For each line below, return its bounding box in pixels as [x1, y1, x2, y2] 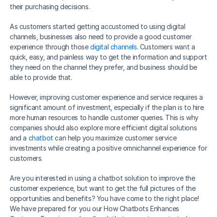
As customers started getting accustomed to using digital [10, 22, 186, 31]
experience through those [10, 43, 91, 51]
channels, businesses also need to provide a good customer [10, 32, 192, 41]
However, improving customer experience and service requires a [10, 93, 203, 101]
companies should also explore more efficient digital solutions [10, 124, 197, 132]
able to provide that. [10, 73, 72, 81]
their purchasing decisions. [10, 2, 90, 11]
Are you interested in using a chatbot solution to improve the [10, 174, 195, 182]
